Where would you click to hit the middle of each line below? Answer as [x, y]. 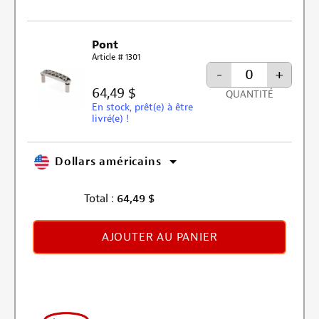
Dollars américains [108, 162]
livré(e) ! [111, 118]
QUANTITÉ [249, 94]
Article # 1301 [116, 57]
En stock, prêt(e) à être [143, 107]
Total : [99, 198]
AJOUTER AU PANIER [159, 237]
